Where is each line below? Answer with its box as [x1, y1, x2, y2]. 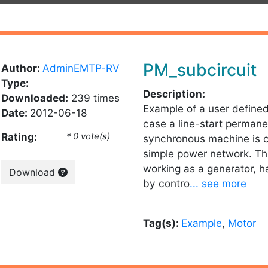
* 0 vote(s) [66, 131, 111, 142]
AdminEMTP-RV [42, 62, 120, 74]
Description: [143, 87, 205, 100]
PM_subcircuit [143, 60, 257, 80]
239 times [68, 92, 120, 104]
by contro [143, 177, 190, 190]
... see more [190, 177, 246, 190]
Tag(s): [143, 217, 181, 229]
